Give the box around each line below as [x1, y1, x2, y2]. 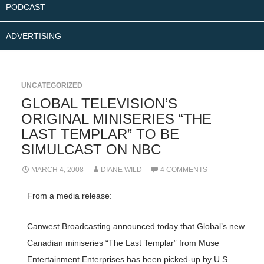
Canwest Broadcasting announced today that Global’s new [27, 222, 245, 231]
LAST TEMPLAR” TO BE [21, 126, 179, 142]
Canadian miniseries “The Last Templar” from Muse [27, 238, 219, 247]
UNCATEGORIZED [21, 81, 82, 90]
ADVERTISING [6, 31, 61, 41]
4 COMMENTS [160, 166, 207, 174]
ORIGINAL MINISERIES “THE [21, 111, 212, 127]
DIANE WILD [100, 166, 142, 174]
